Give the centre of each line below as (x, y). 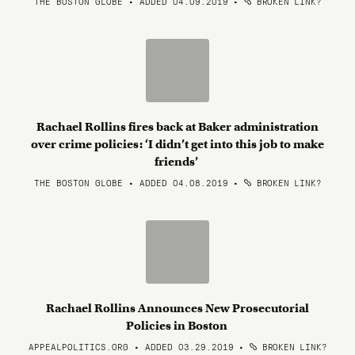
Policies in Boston (177, 326)
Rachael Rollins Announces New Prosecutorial (177, 308)
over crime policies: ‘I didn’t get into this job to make (177, 144)
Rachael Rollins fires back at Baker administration (177, 127)
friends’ (177, 162)
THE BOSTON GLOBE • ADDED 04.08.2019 (131, 182)
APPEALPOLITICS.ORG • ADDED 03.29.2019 (131, 346)
